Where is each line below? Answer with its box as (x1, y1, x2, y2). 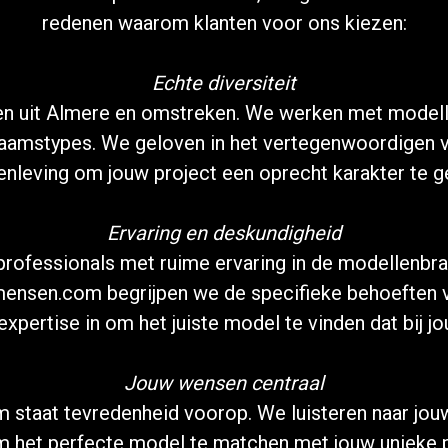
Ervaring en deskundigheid (107, 221, 341, 245)
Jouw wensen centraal (124, 371, 324, 395)
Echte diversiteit (152, 71, 296, 95)
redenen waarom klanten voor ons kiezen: (41, 11, 407, 35)
